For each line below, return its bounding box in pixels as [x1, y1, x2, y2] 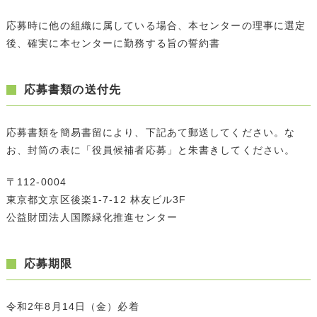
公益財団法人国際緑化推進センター [6, 211, 178, 223]
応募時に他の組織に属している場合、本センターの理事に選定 [6, 19, 306, 31]
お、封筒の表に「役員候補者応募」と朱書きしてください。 [6, 144, 296, 156]
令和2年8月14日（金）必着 [6, 300, 139, 312]
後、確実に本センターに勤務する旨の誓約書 [6, 37, 221, 49]
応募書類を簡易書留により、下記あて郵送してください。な [6, 126, 296, 138]
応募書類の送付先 [23, 83, 121, 96]
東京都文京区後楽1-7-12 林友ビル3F [6, 193, 187, 205]
